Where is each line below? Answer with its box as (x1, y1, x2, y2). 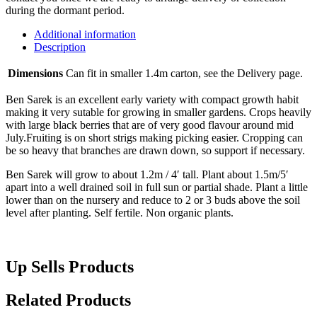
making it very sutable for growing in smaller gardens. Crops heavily (6, 105, 311, 118)
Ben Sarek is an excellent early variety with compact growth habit (6, 93, 299, 105)
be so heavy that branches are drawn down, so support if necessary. (6, 144, 305, 156)
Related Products (6, 290, 131, 309)
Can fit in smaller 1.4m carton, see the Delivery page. (66, 67, 303, 79)
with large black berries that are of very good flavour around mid (6, 118, 294, 131)
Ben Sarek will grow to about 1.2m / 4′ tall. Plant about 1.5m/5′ (6, 168, 289, 180)
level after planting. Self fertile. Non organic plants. (6, 206, 234, 219)
